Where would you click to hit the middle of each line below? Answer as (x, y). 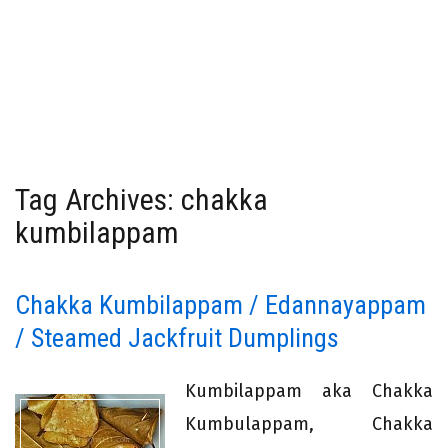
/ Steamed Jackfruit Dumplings (177, 338)
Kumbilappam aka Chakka (309, 391)
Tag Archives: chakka (141, 200)
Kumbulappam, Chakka (309, 424)
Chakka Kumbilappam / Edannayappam (220, 305)
